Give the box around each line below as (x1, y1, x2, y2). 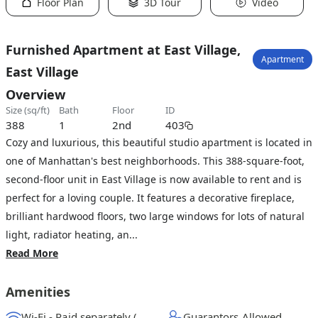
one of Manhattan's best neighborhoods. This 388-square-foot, (6, 154, 305, 168)
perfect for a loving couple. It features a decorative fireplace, (6, 191, 295, 204)
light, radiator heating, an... (6, 228, 138, 241)
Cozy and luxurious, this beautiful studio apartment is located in (6, 136, 312, 149)
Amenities (6, 283, 70, 300)
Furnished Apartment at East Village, (6, 41, 241, 58)
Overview (6, 86, 65, 103)
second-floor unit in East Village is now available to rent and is (6, 172, 302, 186)
